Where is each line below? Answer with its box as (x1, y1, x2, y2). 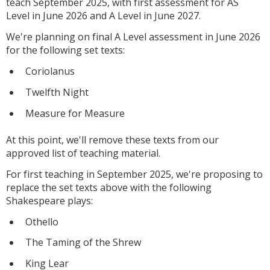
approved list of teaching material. (6, 146, 160, 160)
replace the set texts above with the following (6, 180, 212, 194)
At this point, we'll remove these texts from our (6, 133, 219, 146)
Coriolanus (25, 64, 77, 78)
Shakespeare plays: (6, 193, 93, 207)
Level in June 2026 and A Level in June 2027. (6, 9, 201, 23)
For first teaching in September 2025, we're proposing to (6, 167, 263, 181)
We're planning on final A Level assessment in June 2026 (6, 30, 260, 44)
